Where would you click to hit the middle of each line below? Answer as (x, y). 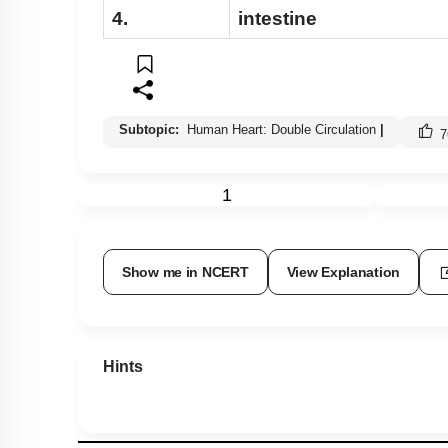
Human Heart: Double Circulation (281, 130)
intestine (277, 19)
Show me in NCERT (185, 272)
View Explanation (343, 272)
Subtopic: (151, 130)
